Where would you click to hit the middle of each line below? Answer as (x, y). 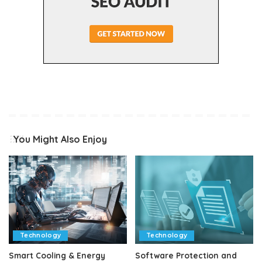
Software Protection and (186, 256)
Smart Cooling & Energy (57, 256)
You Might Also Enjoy (60, 139)
